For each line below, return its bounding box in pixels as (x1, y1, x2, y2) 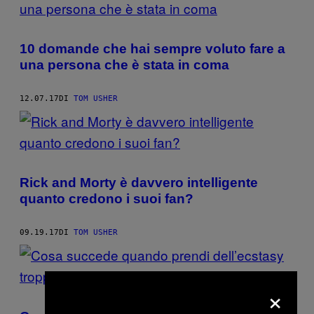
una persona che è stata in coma (20, 57, 229, 72)
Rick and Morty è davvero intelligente (20, 175, 258, 190)
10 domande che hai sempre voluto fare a (20, 41, 285, 56)
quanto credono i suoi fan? (20, 191, 193, 206)
